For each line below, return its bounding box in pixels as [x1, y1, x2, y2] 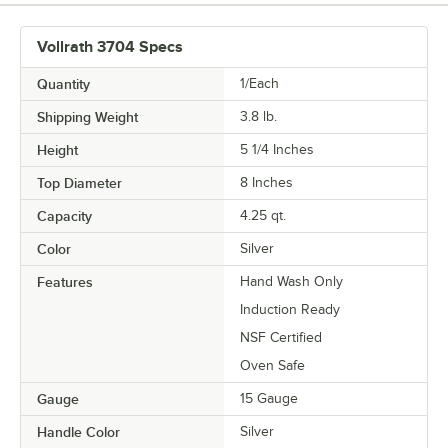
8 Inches [240, 174, 293, 190]
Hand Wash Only [240, 273, 343, 289]
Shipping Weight [37, 108, 138, 125]
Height [37, 141, 78, 158]
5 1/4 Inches [240, 141, 314, 157]
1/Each [240, 75, 279, 91]
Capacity [37, 207, 92, 224]
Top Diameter [37, 174, 122, 191]
